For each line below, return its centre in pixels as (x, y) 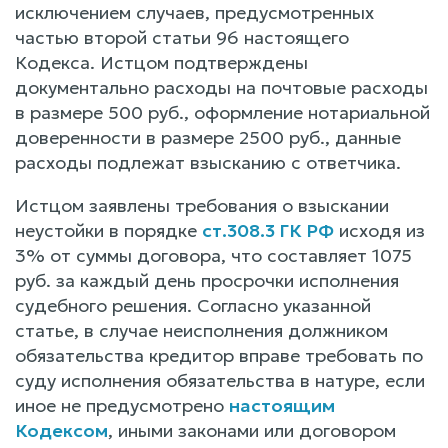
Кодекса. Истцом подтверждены (161, 62)
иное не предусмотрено (122, 405)
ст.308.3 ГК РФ (268, 230)
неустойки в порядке (108, 230)
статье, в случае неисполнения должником (201, 330)
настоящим (282, 405)
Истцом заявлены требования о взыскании (202, 205)
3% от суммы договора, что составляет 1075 (213, 255)
